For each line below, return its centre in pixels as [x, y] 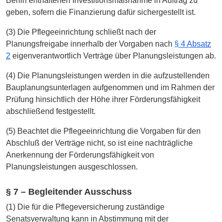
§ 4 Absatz [193, 44]
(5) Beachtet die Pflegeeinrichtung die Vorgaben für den [103, 131]
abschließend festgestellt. [51, 111]
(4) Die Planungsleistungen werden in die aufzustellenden [108, 76]
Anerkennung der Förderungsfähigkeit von [80, 155]
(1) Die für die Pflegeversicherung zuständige [85, 207]
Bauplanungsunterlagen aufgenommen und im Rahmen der [110, 88]
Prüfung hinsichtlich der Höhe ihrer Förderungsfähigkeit [103, 100]
